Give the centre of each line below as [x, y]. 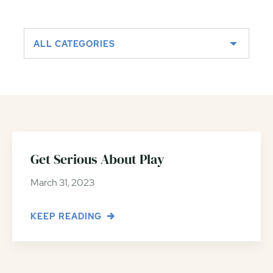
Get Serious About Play [97, 159]
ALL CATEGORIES [74, 44]
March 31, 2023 [62, 182]
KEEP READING [67, 216]
